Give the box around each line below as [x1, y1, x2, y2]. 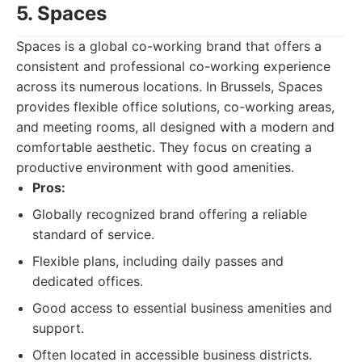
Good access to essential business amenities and [32, 300, 332, 316]
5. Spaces [16, 2, 107, 25]
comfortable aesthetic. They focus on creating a [16, 139, 312, 155]
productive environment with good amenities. [16, 159, 294, 175]
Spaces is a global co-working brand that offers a [16, 38, 322, 54]
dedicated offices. [32, 273, 143, 289]
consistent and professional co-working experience [16, 58, 330, 74]
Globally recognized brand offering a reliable [32, 206, 307, 222]
